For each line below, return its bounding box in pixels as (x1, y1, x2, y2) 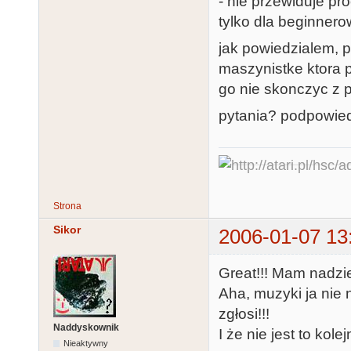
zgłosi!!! (219, 305, 270, 322)
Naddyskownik (53, 322, 119, 334)
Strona (53, 201, 81, 212)
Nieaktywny (63, 338, 109, 349)
